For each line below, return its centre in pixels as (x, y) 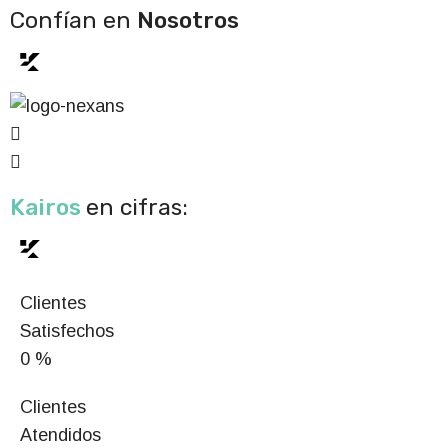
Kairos (48, 207)
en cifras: (137, 207)
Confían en (73, 20)
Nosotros (188, 20)
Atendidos (60, 435)
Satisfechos (67, 331)
